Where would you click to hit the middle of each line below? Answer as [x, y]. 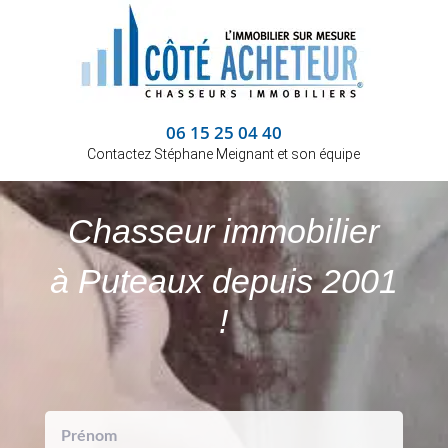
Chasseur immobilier [224, 231]
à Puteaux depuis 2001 [223, 281]
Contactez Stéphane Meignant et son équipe [224, 154]
